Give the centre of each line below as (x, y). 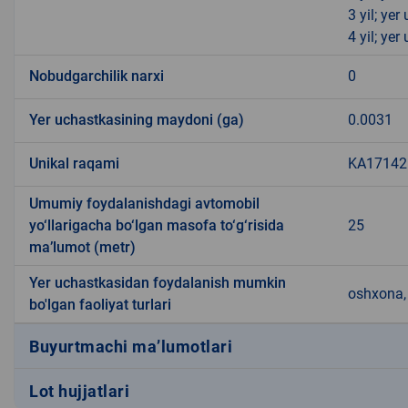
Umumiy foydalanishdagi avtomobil (144, 204)
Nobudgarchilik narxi (97, 76)
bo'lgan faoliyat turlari (100, 305)
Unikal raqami (74, 164)
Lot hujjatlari (79, 391)
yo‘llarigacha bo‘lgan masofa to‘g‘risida (157, 226)
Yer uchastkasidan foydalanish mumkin (158, 283)
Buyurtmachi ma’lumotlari (131, 346)
